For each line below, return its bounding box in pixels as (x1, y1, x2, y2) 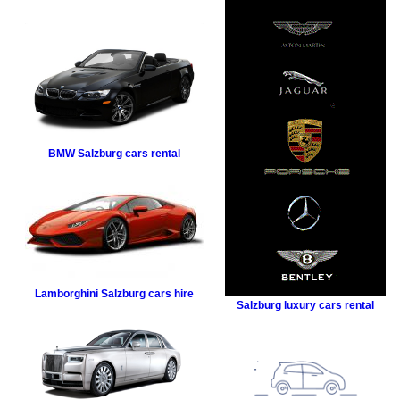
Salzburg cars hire (101, 287, 194, 300)
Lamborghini (35, 287, 98, 300)
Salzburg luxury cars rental (237, 299, 374, 312)
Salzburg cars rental (78, 146, 180, 160)
